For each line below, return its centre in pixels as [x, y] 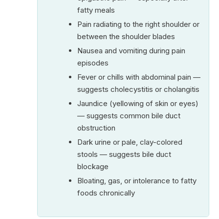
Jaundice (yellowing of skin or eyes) [138, 103]
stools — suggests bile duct [124, 154]
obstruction [96, 128]
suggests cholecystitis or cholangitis [138, 89]
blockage [93, 166]
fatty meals [96, 10]
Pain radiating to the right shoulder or [138, 24]
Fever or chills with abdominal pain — [139, 77]
